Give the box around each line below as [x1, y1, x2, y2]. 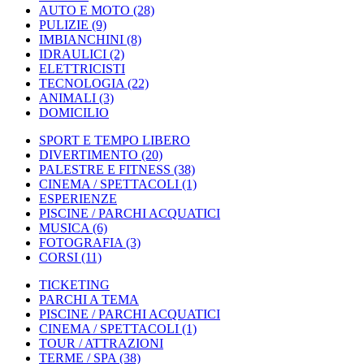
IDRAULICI [39, 47, 106, 61]
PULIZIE [39, 18, 89, 32]
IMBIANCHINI [39, 32, 123, 46]
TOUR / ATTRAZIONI [39, 336, 163, 350]
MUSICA [39, 221, 89, 235]
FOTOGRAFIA [39, 236, 123, 249]
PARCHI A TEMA [39, 292, 139, 306]
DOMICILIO [39, 106, 109, 119]
